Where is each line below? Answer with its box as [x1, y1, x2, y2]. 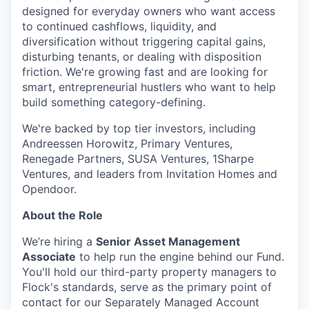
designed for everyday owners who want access [22, 4, 275, 19]
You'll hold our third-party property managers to [22, 265, 277, 279]
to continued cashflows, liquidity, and [22, 19, 217, 34]
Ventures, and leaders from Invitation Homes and [22, 167, 277, 181]
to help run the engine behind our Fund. [76, 250, 284, 264]
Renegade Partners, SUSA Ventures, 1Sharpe [22, 152, 254, 166]
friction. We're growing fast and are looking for [22, 65, 268, 79]
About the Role [22, 208, 103, 223]
